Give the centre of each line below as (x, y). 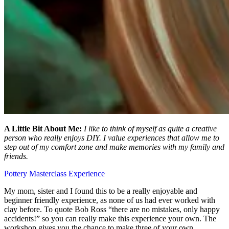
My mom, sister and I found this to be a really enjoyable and (101, 191)
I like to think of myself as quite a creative (150, 129)
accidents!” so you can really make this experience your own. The (110, 219)
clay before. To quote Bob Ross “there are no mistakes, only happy (112, 210)
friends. (16, 156)
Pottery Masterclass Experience (54, 174)
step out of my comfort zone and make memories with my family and (114, 147)
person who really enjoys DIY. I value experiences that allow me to (112, 138)
